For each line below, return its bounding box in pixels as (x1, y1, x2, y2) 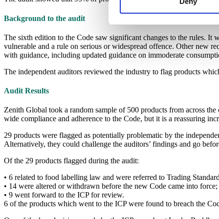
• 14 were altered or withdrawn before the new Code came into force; (4, 182, 218, 191)
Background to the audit (4, 14, 85, 22)
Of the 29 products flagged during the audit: (4, 156, 139, 165)
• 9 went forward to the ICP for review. (4, 191, 124, 199)
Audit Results (4, 87, 49, 95)
